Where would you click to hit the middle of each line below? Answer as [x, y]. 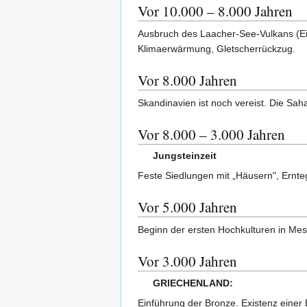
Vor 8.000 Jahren [187, 81]
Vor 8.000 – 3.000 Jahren [211, 135]
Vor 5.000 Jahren [187, 207]
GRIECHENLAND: [193, 283]
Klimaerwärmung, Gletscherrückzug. [217, 49]
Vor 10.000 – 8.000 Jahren [215, 11]
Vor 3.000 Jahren [187, 261]
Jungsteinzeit [185, 156]
